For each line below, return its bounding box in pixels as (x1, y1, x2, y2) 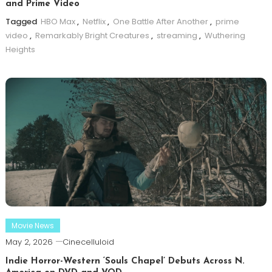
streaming (156, 30, 197, 42)
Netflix (82, 16, 106, 28)
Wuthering (204, 30, 245, 42)
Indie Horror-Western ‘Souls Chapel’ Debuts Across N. (5, 257, 245, 267)
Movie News (11, 220, 54, 231)
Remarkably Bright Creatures (35, 30, 149, 42)
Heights (5, 44, 35, 56)
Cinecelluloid (62, 236, 114, 248)
